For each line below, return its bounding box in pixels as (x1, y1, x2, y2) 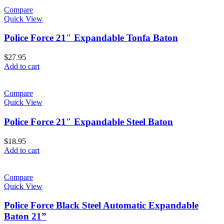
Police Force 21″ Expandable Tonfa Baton (4, 32, 178, 43)
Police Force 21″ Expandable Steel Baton (4, 116, 173, 127)
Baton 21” (4, 211, 46, 222)
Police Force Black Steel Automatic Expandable (4, 200, 198, 211)
